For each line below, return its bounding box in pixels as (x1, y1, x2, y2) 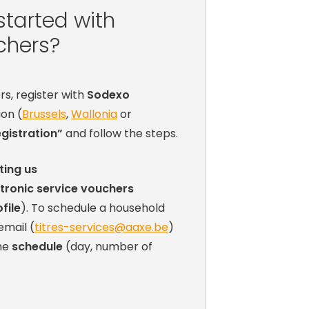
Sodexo (86, 86, 130, 103)
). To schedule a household (20, 199, 165, 216)
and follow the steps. (62, 125, 178, 141)
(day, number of (62, 238, 152, 255)
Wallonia (70, 106, 117, 122)
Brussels (21, 106, 66, 122)
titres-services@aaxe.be (34, 219, 168, 235)
